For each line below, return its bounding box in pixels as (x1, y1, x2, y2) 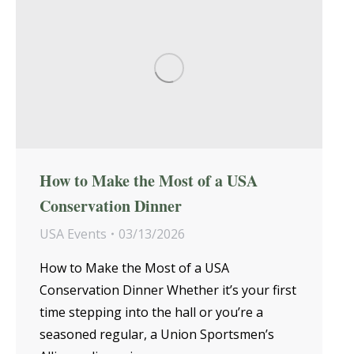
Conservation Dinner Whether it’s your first (40, 281, 296, 299)
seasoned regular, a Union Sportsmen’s (40, 325, 274, 343)
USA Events (40, 224, 107, 243)
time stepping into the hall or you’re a (40, 303, 263, 321)
